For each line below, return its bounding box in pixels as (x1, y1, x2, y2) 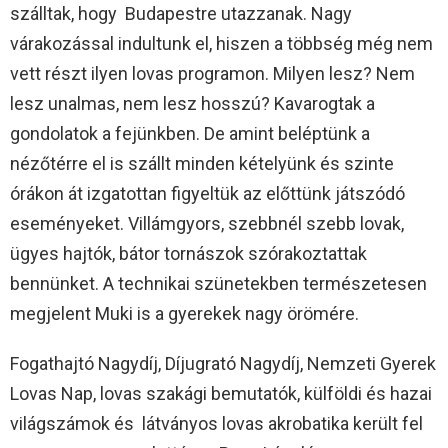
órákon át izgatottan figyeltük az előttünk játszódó (10, 183, 405, 205)
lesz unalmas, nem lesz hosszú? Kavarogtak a (10, 93, 375, 115)
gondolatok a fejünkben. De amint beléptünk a (10, 123, 370, 145)
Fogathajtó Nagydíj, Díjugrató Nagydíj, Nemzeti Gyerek (10, 353, 436, 375)
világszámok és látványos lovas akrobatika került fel (10, 413, 423, 435)
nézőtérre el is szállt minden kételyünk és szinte (10, 153, 394, 175)
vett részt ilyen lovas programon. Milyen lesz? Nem (10, 63, 415, 85)
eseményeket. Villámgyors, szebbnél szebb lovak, (10, 213, 404, 235)
